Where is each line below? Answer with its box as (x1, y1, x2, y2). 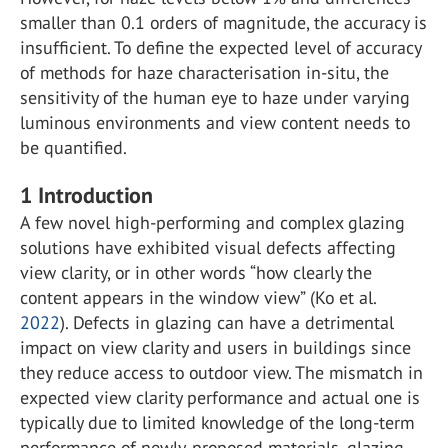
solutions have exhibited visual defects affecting (20, 236, 396, 259)
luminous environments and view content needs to (20, 111, 410, 134)
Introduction (38, 181, 153, 209)
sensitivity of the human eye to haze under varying (20, 86, 410, 109)
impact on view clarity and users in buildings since (20, 336, 411, 359)
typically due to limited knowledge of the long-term (20, 411, 414, 434)
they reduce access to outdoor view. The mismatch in (20, 361, 423, 384)
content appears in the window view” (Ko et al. (20, 286, 376, 309)
